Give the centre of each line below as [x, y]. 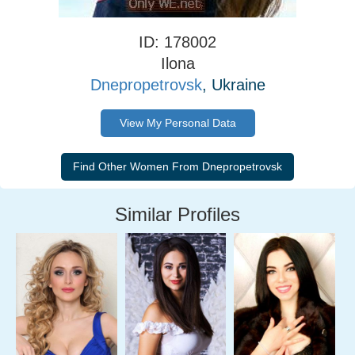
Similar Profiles [177, 214]
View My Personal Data [177, 123]
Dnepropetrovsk [146, 85]
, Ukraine [233, 85]
